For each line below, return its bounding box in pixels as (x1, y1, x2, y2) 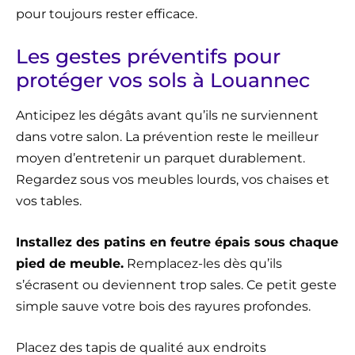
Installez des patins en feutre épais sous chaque (16, 235, 338, 250)
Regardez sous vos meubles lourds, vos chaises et (16, 172, 330, 188)
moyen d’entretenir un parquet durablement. (16, 151, 305, 166)
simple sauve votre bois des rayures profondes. (16, 299, 311, 315)
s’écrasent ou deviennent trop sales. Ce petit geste (16, 277, 337, 293)
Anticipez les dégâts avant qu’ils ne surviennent (16, 108, 319, 124)
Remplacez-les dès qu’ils (124, 256, 282, 272)
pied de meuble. (16, 256, 124, 272)
